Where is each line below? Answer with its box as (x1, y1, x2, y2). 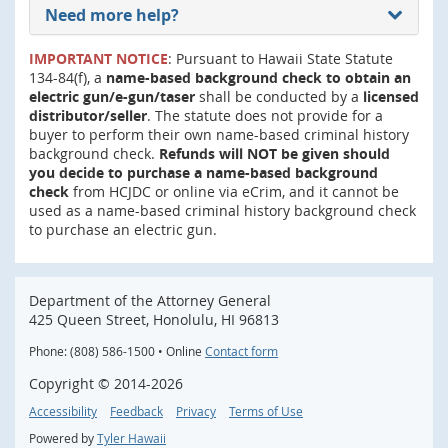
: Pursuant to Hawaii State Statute (168, 48, 393, 68)
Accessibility (29, 403, 97, 419)
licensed (363, 86, 419, 106)
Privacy (176, 403, 216, 419)
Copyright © (29, 373, 114, 393)
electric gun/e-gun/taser (29, 86, 195, 106)
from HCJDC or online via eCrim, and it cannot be (69, 181, 399, 201)
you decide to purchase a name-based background (29, 162, 378, 182)
